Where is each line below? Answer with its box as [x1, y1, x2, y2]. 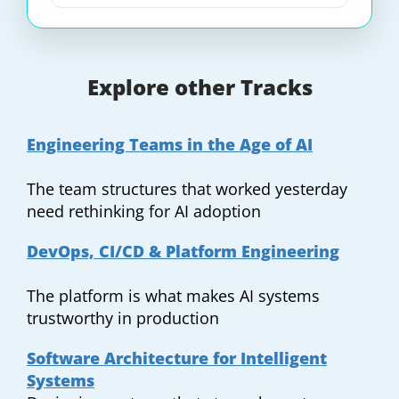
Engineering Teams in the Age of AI [27, 134, 313, 156]
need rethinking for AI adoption [27, 200, 261, 223]
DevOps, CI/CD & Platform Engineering [27, 240, 339, 263]
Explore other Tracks [86, 72, 313, 102]
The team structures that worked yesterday [27, 178, 347, 200]
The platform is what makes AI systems [27, 285, 320, 307]
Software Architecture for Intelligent [27, 347, 327, 370]
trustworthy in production [27, 307, 219, 330]
